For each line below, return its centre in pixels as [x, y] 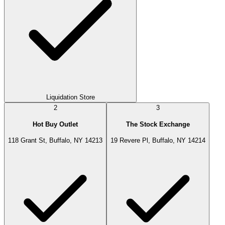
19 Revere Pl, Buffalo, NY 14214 [158, 141]
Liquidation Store [70, 97]
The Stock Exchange [158, 124]
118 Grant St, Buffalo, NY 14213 [55, 141]
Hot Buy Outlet [55, 124]
